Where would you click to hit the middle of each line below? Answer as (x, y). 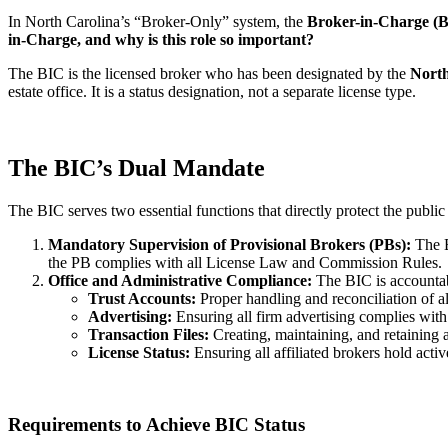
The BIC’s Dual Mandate (136, 167)
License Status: (139, 352)
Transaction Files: (148, 334)
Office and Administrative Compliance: (180, 280)
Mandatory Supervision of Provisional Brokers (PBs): (229, 244)
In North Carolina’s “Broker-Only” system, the (157, 21)
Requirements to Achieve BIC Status (156, 425)
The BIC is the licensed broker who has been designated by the (209, 73)
